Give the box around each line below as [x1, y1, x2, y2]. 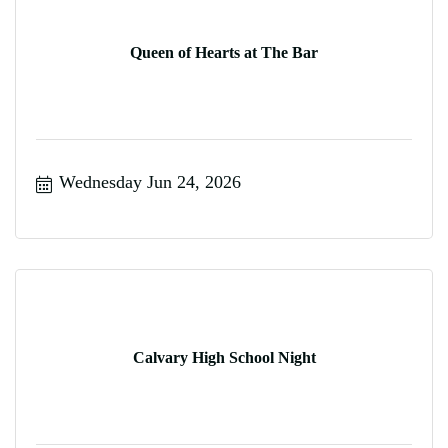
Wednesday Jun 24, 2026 [58, 172, 241, 192]
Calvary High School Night [132, 349, 316, 366]
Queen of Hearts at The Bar [130, 44, 318, 61]
